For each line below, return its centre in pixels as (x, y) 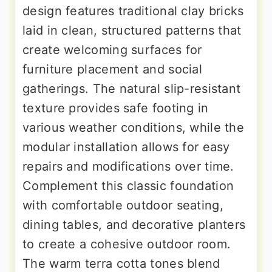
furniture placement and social (112, 70)
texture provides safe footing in (116, 108)
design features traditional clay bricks (133, 11)
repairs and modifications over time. (128, 167)
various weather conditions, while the (134, 128)
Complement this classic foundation (128, 186)
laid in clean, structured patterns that (132, 31)
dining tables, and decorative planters (134, 225)
